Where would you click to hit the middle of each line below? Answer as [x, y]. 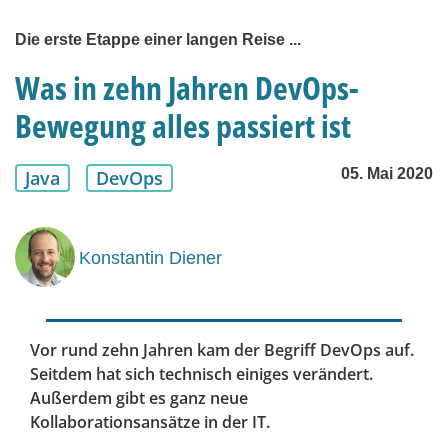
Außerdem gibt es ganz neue [139, 398]
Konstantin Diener [150, 257]
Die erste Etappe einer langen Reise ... [158, 40]
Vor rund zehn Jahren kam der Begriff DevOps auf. [222, 350]
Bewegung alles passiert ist [183, 126]
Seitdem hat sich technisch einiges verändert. [201, 374]
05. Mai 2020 [387, 174]
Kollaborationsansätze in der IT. [150, 422]
